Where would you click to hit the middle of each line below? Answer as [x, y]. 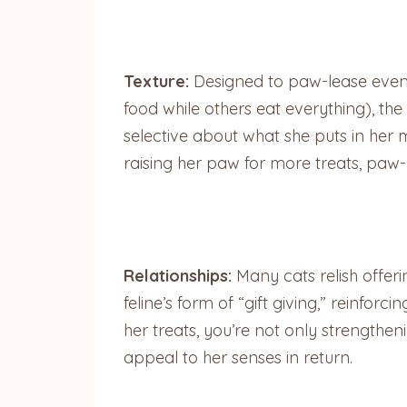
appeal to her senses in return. [238, 358]
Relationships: [178, 276]
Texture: [156, 82]
